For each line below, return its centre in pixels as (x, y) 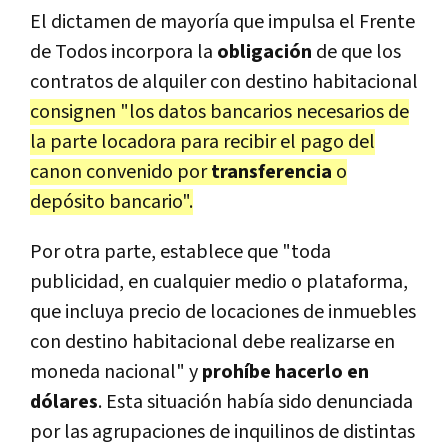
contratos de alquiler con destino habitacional (224, 81)
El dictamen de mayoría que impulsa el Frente (222, 21)
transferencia (273, 171)
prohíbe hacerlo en (285, 371)
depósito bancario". (111, 201)
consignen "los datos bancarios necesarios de (219, 111)
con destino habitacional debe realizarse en (212, 341)
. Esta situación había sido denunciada (255, 401)
